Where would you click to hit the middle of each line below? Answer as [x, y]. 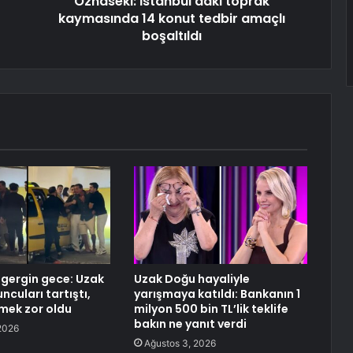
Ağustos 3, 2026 [180, 344]
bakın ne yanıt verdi [190, 324]
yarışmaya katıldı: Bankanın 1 [217, 294]
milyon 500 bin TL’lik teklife [211, 309]
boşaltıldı [171, 36]
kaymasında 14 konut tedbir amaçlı [171, 19]
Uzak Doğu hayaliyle [191, 279]
